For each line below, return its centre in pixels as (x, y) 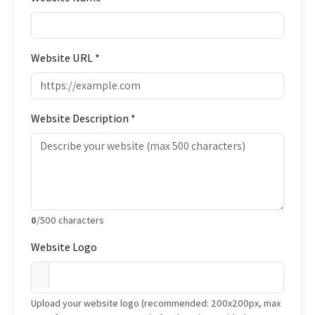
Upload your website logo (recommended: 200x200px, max (156, 303)
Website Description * (83, 118)
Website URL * (65, 58)
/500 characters (70, 220)
